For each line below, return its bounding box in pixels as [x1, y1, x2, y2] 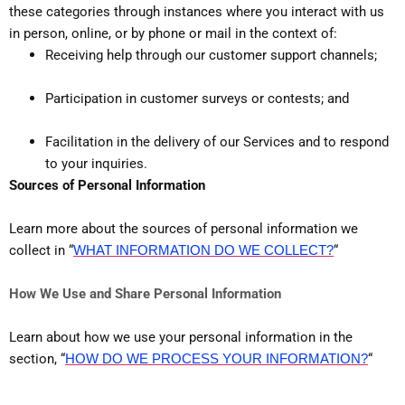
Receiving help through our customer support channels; [45, 47, 377, 64]
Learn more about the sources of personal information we [9, 221, 358, 238]
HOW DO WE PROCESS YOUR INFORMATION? [65, 351, 368, 367]
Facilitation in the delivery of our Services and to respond [45, 134, 389, 151]
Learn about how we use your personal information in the [9, 329, 353, 346]
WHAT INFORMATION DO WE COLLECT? [73, 242, 334, 259]
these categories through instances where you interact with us [9, 4, 384, 21]
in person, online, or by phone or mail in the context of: [9, 25, 337, 42]
